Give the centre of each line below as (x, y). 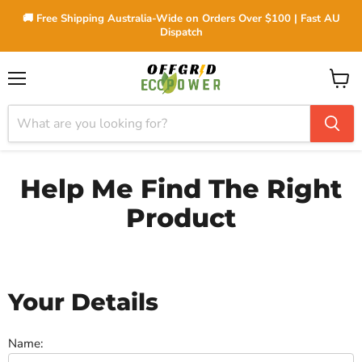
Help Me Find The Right (181, 189)
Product (181, 218)
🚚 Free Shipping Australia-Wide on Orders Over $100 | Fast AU (181, 19)
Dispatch (181, 32)
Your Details (83, 302)
